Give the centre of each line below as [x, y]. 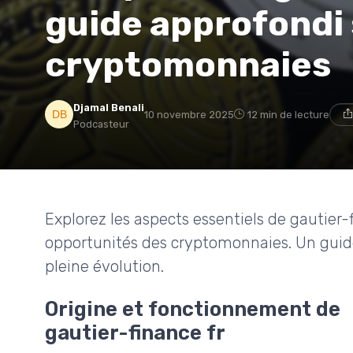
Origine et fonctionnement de [193, 308]
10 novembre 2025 [189, 114]
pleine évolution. [104, 266]
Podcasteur [101, 124]
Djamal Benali [109, 107]
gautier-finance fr [135, 332]
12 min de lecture [288, 114]
